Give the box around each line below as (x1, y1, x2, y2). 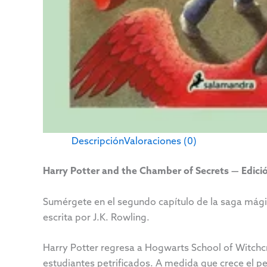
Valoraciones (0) (124, 135, 197, 147)
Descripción (72, 135, 124, 147)
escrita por (43, 210, 93, 223)
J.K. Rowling (93, 210, 147, 223)
